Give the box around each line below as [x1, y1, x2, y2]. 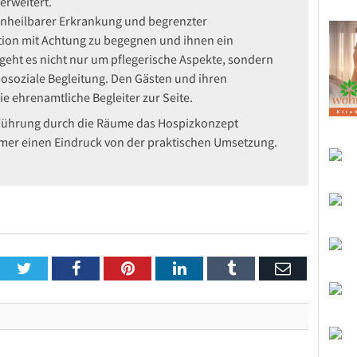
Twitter [30, 260, 78, 277]
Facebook [79, 260, 142, 277]
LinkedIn [185, 260, 245, 277]
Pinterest [133, 260, 191, 277]
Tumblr [234, 260, 283, 277]
